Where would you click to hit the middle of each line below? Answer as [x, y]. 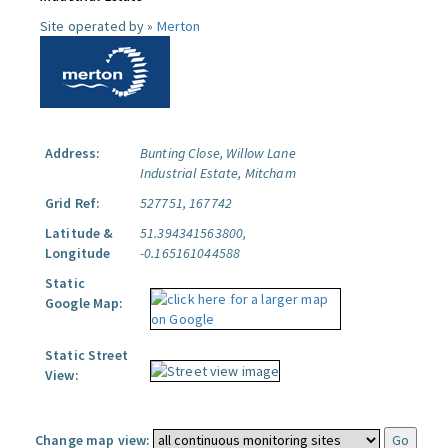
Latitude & [79, 233]
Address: [73, 153]
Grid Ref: [73, 203]
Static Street [86, 355]
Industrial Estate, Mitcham [218, 173]
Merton [178, 26]
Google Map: [84, 303]
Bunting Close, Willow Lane [218, 153]
